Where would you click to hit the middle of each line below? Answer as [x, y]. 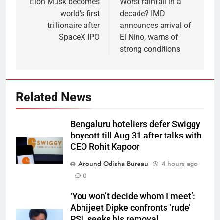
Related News [54, 97]
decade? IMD [142, 14]
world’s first [80, 14]
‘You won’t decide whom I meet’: [133, 197]
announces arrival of [155, 26]
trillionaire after [73, 26]
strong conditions [150, 49]
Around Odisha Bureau [113, 164]
